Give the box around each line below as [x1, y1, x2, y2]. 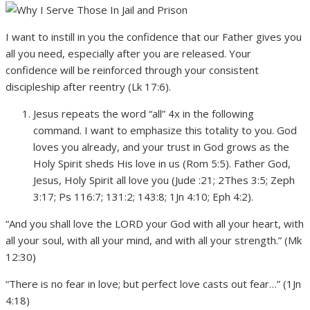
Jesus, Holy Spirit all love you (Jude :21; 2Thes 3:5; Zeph [33, 173, 295, 188]
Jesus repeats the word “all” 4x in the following [33, 107, 254, 121]
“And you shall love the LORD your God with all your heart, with [6, 217, 304, 231]
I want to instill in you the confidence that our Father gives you [6, 30, 302, 44]
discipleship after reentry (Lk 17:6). [6, 80, 171, 94]
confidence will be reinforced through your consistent [6, 63, 259, 77]
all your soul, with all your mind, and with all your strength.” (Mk [6, 233, 302, 248]
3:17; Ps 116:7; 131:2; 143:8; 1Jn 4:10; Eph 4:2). [33, 190, 253, 204]
